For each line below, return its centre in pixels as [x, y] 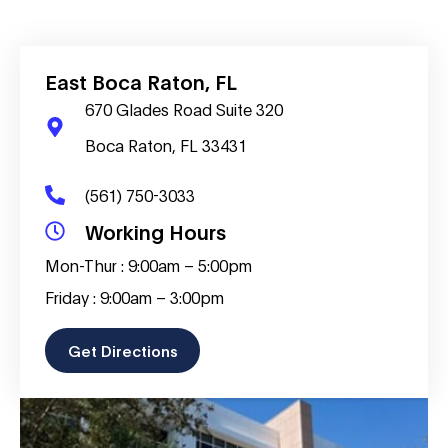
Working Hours [155, 231]
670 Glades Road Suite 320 [184, 109]
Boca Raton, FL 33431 [166, 145]
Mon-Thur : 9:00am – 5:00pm [148, 265]
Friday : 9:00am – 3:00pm [134, 297]
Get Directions [122, 349]
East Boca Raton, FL [141, 81]
